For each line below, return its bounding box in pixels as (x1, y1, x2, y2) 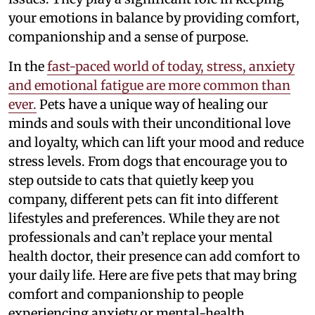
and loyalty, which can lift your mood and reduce (8, 134, 304, 151)
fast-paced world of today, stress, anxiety (47, 58, 295, 75)
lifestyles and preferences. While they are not (8, 210, 280, 227)
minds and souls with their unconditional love (8, 115, 290, 132)
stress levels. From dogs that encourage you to (8, 153, 288, 170)
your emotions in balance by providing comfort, (8, 10, 300, 27)
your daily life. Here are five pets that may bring (8, 267, 297, 284)
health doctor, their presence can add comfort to (8, 248, 300, 265)
